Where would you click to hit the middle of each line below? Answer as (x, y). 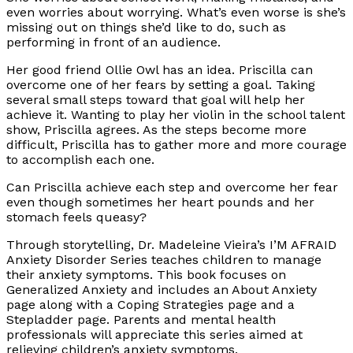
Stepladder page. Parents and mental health (141, 320)
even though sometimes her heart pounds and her (160, 203)
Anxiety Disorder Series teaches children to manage (164, 260)
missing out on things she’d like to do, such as (146, 28)
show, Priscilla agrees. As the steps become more (156, 130)
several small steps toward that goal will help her (156, 100)
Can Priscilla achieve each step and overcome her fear (172, 188)
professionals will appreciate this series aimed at (154, 335)
